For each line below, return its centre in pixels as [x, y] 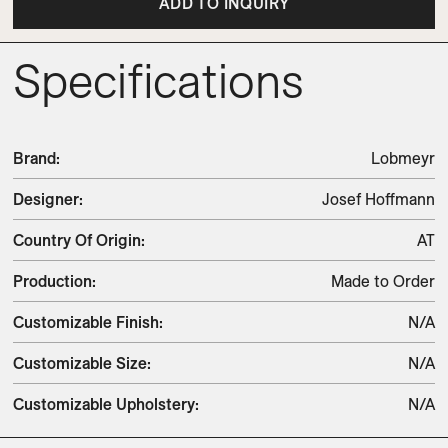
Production [52, 281]
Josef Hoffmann [378, 199]
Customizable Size [80, 363]
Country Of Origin [77, 240]
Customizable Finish [86, 322]
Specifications [158, 80]
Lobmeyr [403, 158]
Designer [46, 199]
